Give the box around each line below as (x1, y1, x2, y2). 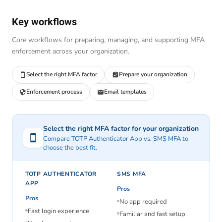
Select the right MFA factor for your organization (43, 124, 199, 134)
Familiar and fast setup (119, 210, 185, 219)
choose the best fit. (43, 143, 97, 153)
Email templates (104, 88, 147, 96)
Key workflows (12, 16, 77, 28)
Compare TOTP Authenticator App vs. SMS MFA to (43, 134, 188, 144)
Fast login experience (28, 207, 89, 216)
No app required (119, 197, 167, 207)
